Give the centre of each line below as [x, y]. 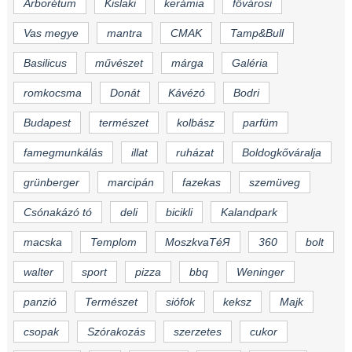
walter [38, 272]
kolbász [195, 123]
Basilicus [45, 63]
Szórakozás [116, 332]
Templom [113, 242]
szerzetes [197, 332]
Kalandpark [249, 213]
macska [42, 242]
